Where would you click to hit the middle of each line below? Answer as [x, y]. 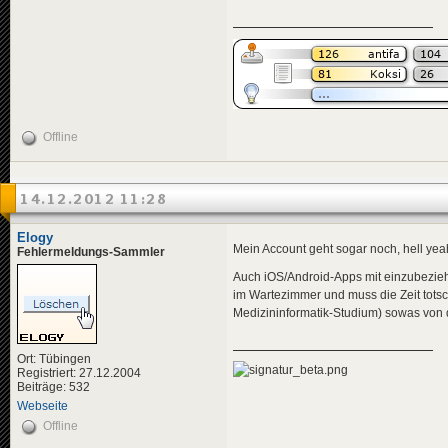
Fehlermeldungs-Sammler [91, 251]
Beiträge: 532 [53, 386]
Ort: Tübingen [54, 358]
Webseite [42, 405]
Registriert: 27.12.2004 [79, 372]
